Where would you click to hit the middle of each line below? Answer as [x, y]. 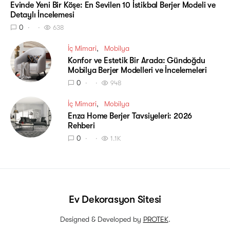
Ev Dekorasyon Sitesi [115, 199]
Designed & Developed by [101, 219]
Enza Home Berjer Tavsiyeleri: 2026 [130, 116]
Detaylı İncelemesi [42, 15]
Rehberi [81, 126]
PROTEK [156, 219]
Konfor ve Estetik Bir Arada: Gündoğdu [137, 60]
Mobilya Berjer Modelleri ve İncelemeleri [138, 70]
